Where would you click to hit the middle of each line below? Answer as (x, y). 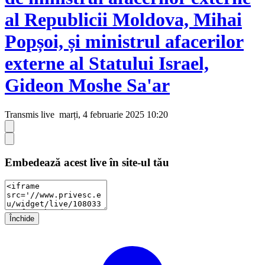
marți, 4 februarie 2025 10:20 (112, 114)
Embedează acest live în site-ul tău (87, 162)
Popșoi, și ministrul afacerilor (124, 42)
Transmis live (30, 114)
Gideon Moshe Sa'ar (87, 85)
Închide (22, 219)
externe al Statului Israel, (107, 64)
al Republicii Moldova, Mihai (123, 20)
